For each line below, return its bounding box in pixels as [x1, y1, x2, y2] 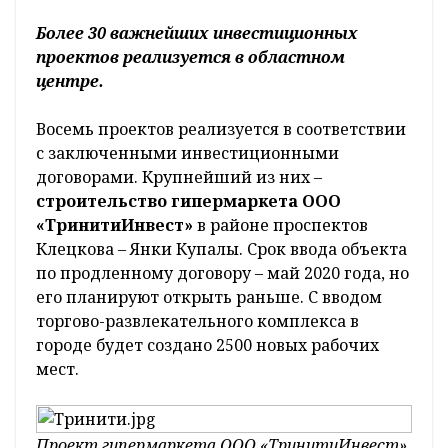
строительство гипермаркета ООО [36, 190, 341, 213]
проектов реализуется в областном [36, 46, 345, 69]
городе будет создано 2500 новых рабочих [36, 334, 379, 357]
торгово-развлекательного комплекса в [36, 310, 359, 333]
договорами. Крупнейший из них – [36, 166, 322, 189]
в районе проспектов [193, 214, 368, 237]
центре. [36, 70, 104, 93]
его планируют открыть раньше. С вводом [36, 286, 382, 309]
